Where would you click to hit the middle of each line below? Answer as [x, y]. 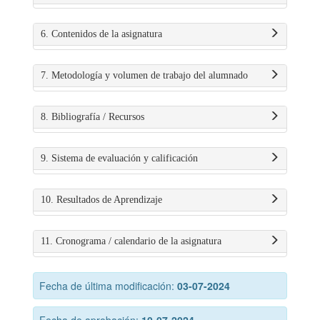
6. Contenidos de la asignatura [101, 34]
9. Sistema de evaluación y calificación [119, 158]
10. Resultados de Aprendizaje [101, 200]
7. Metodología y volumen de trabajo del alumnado [144, 75]
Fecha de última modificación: [108, 286]
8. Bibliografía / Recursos [92, 117]
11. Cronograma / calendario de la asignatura [131, 241]
